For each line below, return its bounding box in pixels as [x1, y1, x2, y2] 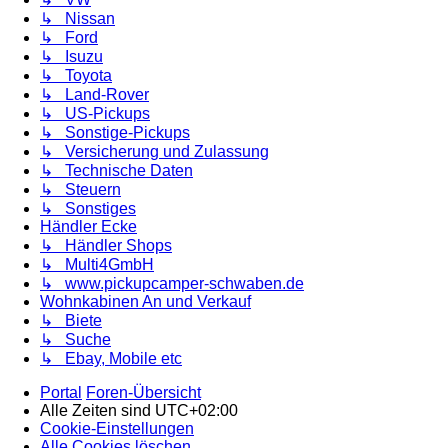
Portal [40, 384, 82, 401]
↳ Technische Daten [40, 162, 193, 179]
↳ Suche [40, 331, 111, 348]
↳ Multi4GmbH [40, 256, 154, 273]
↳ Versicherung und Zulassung [40, 143, 269, 160]
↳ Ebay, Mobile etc [40, 350, 182, 367]
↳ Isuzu [40, 48, 103, 65]
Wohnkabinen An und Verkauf [40, 293, 251, 310]
